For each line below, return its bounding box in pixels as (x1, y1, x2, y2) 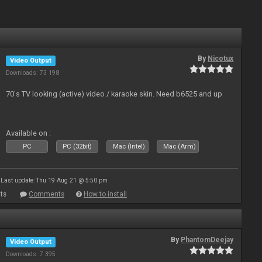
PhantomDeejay (181, 236, 234, 244)
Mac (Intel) (113, 143, 146, 150)
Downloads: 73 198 (6, 69, 60, 77)
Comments (29, 190, 64, 198)
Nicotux (208, 54, 234, 63)
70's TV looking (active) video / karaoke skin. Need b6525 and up (6, 89, 223, 98)
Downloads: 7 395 (6, 250, 56, 258)
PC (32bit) (63, 143, 92, 150)
